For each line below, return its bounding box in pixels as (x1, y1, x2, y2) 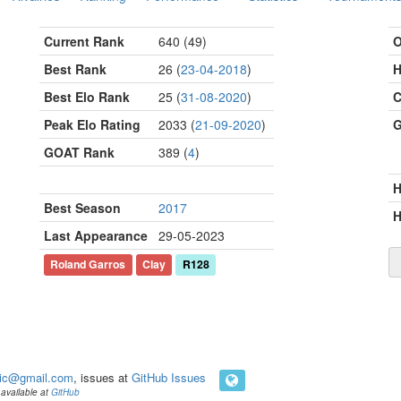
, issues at (73, 369, 132, 386)
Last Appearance (44, 226, 148, 244)
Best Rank (44, 60, 107, 78)
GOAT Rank (44, 143, 115, 161)
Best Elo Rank (44, 88, 130, 106)
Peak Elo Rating (44, 115, 141, 133)
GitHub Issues (132, 369, 206, 386)
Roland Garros (50, 256, 126, 272)
